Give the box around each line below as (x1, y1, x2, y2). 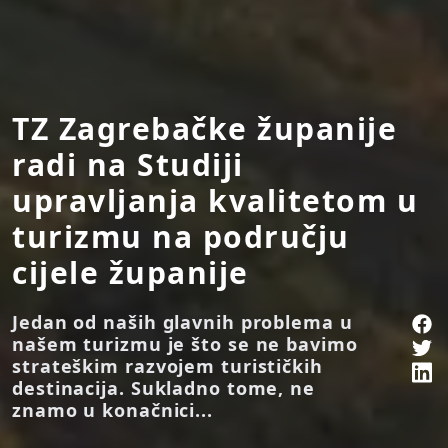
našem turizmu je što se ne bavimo (12, 331, 358, 356)
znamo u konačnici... (12, 397, 213, 422)
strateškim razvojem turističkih (12, 353, 323, 378)
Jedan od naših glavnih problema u (12, 309, 353, 334)
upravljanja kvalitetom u (12, 179, 418, 221)
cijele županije (12, 251, 249, 293)
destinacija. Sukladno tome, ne (12, 375, 315, 400)
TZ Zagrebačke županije (12, 107, 397, 149)
